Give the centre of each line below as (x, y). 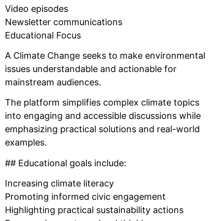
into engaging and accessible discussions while (103, 116)
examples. (26, 143)
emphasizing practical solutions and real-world (102, 129)
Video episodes (37, 8)
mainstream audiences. (53, 82)
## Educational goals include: (66, 163)
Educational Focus (43, 35)
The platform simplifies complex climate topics (102, 103)
